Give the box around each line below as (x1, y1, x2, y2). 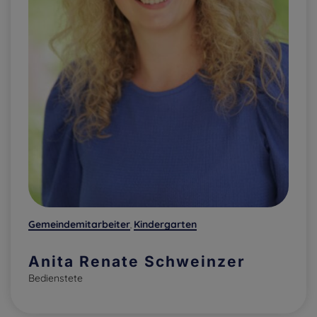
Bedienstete (28, 272, 83, 285)
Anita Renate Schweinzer (28, 253, 246, 271)
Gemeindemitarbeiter (28, 218, 130, 231)
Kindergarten (134, 218, 197, 231)
